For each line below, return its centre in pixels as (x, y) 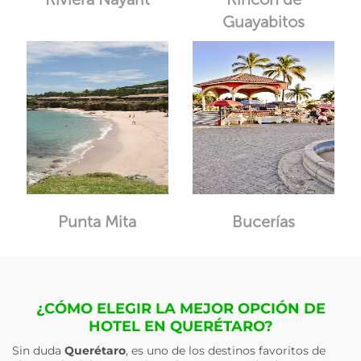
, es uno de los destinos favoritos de (226, 351)
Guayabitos (264, 22)
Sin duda (38, 351)
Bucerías (264, 222)
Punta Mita (98, 222)
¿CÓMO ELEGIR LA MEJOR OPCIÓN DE (180, 309)
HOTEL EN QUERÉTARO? (180, 326)
